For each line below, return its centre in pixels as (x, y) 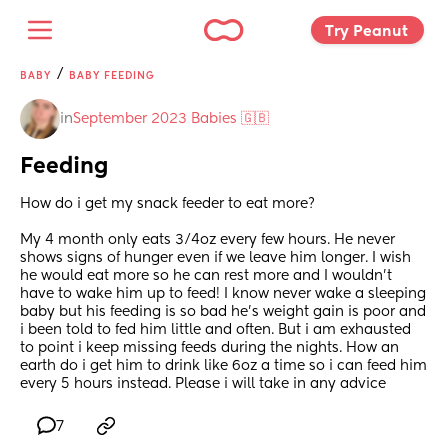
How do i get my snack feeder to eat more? (169, 204)
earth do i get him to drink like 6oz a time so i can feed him (223, 366)
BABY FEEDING (112, 76)
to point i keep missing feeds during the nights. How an (209, 348)
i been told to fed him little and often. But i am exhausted (215, 330)
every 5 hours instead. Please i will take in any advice (203, 384)
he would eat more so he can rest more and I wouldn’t (206, 276)
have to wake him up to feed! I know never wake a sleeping (223, 294)
